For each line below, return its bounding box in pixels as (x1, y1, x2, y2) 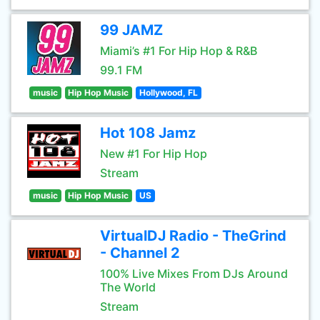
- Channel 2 (100, 244, 180, 261)
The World (100, 280, 156, 294)
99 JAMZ (100, 21, 163, 39)
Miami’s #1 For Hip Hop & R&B (100, 44, 257, 58)
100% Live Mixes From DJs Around (100, 266, 288, 281)
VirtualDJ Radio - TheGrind (100, 227, 286, 244)
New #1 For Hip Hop (100, 146, 207, 161)
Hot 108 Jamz (100, 124, 196, 141)
